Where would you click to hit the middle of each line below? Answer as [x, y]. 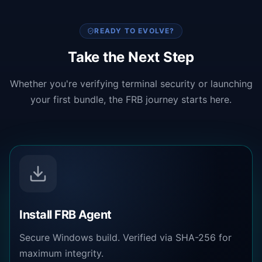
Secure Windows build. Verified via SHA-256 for [125, 238]
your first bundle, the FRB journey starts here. [131, 100]
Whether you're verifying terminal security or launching [131, 84]
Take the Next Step [131, 57]
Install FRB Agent [65, 215]
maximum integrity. [61, 254]
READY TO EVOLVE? [135, 31]
